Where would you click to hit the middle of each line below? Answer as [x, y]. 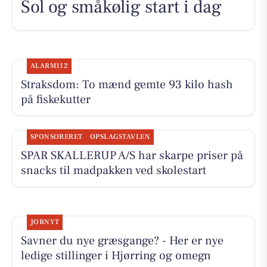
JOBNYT [45, 222]
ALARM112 [49, 66]
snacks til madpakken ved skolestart [113, 171]
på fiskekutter [55, 99]
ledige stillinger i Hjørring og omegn [116, 256]
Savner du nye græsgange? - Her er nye [122, 241]
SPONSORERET [56, 137]
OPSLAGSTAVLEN [120, 137]
